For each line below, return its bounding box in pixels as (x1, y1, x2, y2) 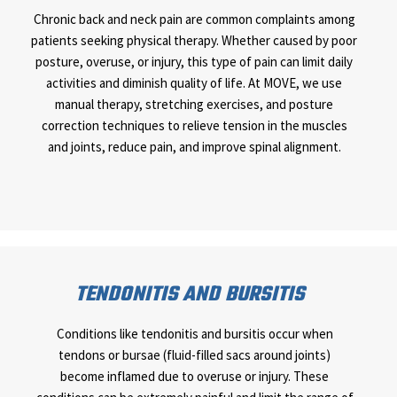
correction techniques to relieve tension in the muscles (41, 117, 347, 135)
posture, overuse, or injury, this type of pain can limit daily (35, 53, 353, 71)
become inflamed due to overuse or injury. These (60, 368, 330, 385)
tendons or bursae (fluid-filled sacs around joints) (58, 346, 331, 364)
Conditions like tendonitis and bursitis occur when (56, 325, 333, 343)
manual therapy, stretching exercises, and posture (55, 96, 333, 113)
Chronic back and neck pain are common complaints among (33, 11, 355, 28)
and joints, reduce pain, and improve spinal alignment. (47, 138, 341, 156)
